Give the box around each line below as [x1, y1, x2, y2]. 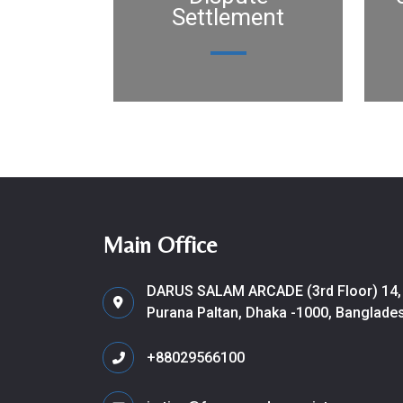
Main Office [103, 231, 218, 258]
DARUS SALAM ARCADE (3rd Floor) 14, [147, 282, 401, 300]
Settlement [172, 4, 284, 31]
